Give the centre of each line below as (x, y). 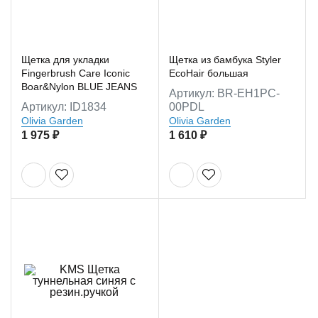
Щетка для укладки (65, 59)
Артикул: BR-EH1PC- (224, 93)
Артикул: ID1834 (64, 106)
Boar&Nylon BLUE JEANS (79, 86)
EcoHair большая (208, 73)
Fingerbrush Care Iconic (76, 73)
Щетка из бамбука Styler (225, 59)
